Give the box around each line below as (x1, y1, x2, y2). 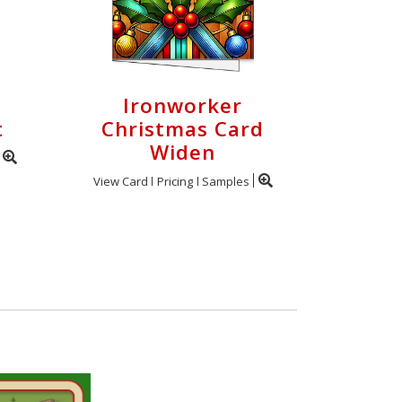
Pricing (156, 173, 193, 189)
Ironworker (123, 92, 242, 119)
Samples (201, 173, 249, 189)
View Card (92, 173, 148, 189)
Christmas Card (101, 115, 264, 143)
